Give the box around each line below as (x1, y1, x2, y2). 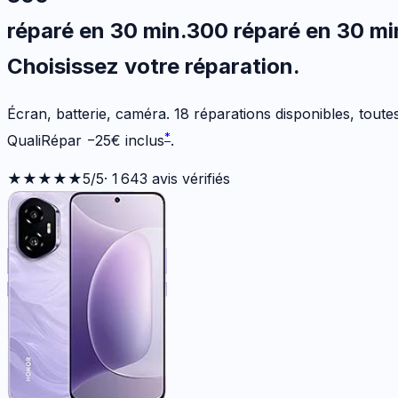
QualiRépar (7, 131, 82, 150)
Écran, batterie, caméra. (7, 104, 174, 123)
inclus (125, 131, 164, 150)
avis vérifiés (147, 170, 230, 188)
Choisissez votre (7, 52, 185, 79)
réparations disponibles (189, 104, 350, 123)
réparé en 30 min (7, 17, 180, 44)
